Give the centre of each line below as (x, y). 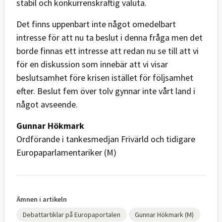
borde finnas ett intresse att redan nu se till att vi (108, 51)
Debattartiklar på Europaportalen (71, 214)
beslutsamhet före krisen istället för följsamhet (105, 77)
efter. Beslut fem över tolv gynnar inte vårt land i (106, 91)
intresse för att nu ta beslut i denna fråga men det (110, 37)
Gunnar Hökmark (50, 125)
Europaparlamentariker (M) (66, 152)
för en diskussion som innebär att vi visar (92, 64)
